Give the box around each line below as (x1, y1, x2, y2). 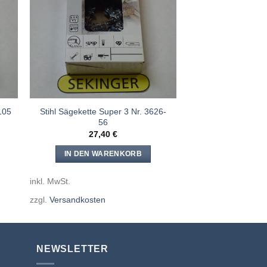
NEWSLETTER (36, 244, 108, 254)
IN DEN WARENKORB (64, 150, 142, 157)
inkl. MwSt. (29, 176, 70, 186)
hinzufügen (131, 18, 168, 26)
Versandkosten (49, 194, 105, 204)
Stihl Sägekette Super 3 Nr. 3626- (39, 106, 166, 116)
